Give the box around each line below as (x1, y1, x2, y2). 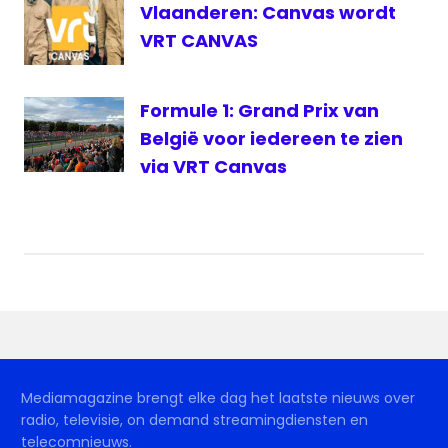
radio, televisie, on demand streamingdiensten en (21, 410, 368, 431)
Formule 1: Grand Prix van (140, 98, 379, 124)
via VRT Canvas (140, 154, 287, 180)
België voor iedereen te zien (140, 126, 403, 152)
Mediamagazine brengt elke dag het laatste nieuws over (21, 388, 415, 409)
